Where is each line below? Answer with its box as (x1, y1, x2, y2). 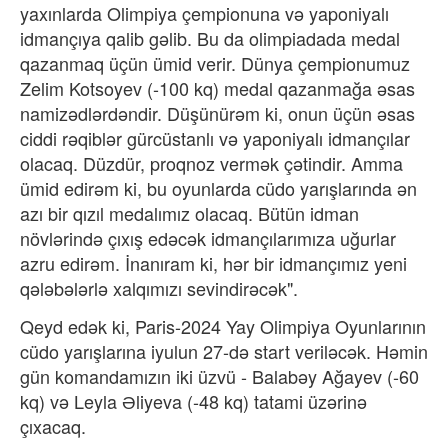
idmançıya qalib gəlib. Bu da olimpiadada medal (20, 24, 400, 51)
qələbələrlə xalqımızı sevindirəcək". (20, 274, 298, 301)
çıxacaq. (20, 412, 91, 439)
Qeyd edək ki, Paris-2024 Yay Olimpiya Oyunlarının (20, 312, 426, 339)
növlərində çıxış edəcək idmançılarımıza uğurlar (20, 224, 396, 251)
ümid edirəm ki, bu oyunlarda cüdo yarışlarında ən (20, 174, 417, 201)
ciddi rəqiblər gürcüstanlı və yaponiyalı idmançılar (20, 124, 410, 151)
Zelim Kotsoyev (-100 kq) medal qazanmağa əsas (20, 74, 415, 101)
